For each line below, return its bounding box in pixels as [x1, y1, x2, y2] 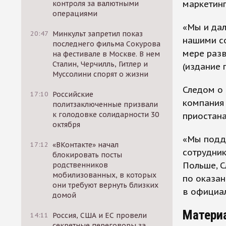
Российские [52, 90, 94, 99]
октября [52, 120, 81, 129]
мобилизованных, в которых [52, 171, 157, 180]
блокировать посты [52, 150, 123, 159]
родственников [52, 160, 108, 169]
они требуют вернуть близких [52, 181, 159, 190]
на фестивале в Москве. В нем [52, 49, 160, 59]
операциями [52, 9, 98, 18]
